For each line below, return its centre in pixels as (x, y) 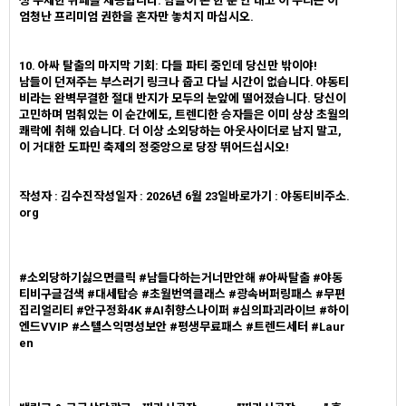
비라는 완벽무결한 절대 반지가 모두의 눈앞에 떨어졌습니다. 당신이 (183, 98)
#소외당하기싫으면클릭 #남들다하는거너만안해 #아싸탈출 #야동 (181, 278)
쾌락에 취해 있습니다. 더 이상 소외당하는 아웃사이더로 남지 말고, (180, 131)
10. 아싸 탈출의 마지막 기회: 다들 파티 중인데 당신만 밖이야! (168, 66)
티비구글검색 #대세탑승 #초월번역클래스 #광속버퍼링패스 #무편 (182, 294)
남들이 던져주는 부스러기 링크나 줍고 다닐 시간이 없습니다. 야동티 (184, 82)
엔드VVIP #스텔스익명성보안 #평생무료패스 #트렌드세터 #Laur (182, 327)
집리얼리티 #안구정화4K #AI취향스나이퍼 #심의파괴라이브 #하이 (184, 310)
